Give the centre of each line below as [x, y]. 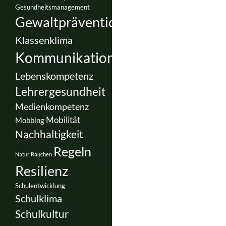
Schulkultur [42, 213]
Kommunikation [65, 58]
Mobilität [63, 120]
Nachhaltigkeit [49, 134]
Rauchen [41, 154]
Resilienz [42, 171]
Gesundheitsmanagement [52, 7]
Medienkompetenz [52, 106]
